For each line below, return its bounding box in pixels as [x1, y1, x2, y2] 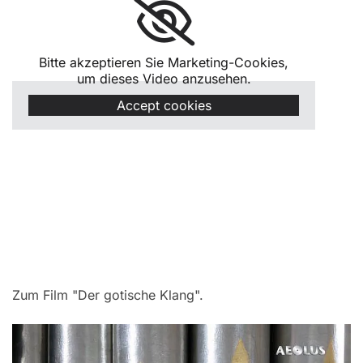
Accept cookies [116, 96, 211, 113]
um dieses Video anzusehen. [76, 70, 251, 87]
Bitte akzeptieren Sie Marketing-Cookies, [39, 53, 289, 70]
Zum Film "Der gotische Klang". [12, 286, 203, 303]
